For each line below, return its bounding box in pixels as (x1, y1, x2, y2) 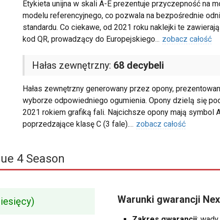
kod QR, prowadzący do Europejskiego (22, 34, 155, 44)
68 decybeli (113, 59, 164, 72)
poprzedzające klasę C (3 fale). (22, 119, 129, 129)
